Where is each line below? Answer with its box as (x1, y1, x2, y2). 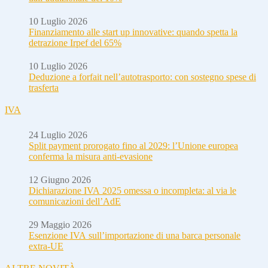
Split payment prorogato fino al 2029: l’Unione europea (29, 140, 238, 151)
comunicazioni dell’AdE (29, 196, 121, 206)
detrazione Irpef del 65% (29, 37, 121, 48)
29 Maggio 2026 (29, 219, 92, 230)
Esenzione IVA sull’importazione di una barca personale (29, 230, 240, 240)
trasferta (29, 82, 59, 93)
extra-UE (29, 240, 63, 251)
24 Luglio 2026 (29, 129, 87, 140)
